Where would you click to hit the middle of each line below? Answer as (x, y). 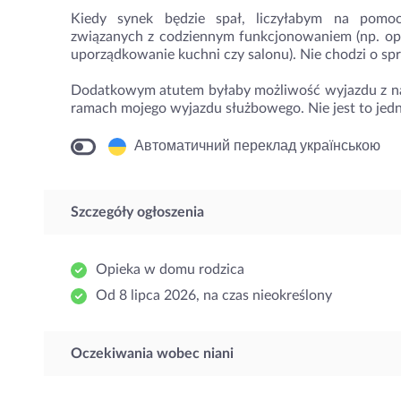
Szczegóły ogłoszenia (137, 212)
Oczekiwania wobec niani (152, 354)
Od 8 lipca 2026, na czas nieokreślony (214, 295)
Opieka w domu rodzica (170, 269)
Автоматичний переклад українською (256, 146)
